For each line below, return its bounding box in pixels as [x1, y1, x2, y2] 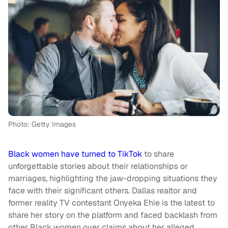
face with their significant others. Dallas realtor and [8, 185, 197, 196]
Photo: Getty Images [8, 120, 76, 129]
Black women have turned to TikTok [8, 149, 142, 160]
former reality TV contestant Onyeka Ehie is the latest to [8, 197, 215, 209]
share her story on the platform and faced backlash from [8, 210, 217, 221]
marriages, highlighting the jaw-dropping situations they [8, 173, 217, 184]
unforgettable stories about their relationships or [8, 161, 188, 172]
